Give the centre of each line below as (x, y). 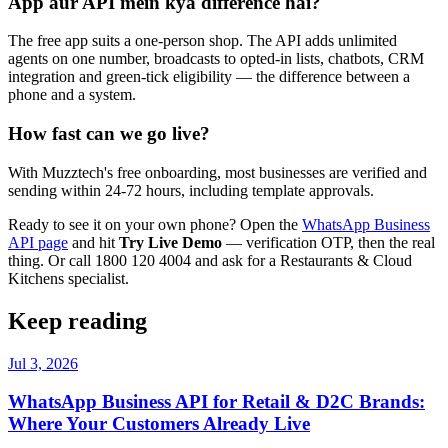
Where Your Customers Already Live (159, 424)
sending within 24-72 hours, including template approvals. (191, 190)
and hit (93, 242)
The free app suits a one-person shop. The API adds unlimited (202, 41)
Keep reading (77, 320)
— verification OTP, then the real (328, 242)
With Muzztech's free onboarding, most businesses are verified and (217, 172)
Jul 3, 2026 (43, 363)
